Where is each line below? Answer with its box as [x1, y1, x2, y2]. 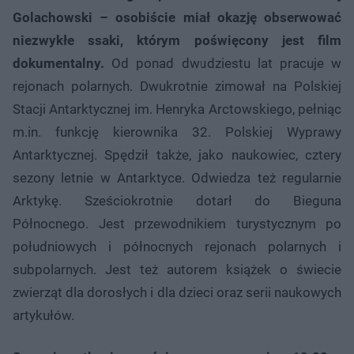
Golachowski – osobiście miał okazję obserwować [13, 9, 341, 26]
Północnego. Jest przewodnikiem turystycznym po [13, 216, 341, 232]
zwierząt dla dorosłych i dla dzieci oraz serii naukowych [13, 284, 341, 301]
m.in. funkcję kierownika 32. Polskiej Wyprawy [13, 124, 341, 141]
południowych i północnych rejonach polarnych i [13, 239, 341, 255]
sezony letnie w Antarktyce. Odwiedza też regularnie [13, 170, 341, 186]
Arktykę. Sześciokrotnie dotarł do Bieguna [13, 193, 341, 209]
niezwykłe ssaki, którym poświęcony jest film [13, 32, 341, 49]
